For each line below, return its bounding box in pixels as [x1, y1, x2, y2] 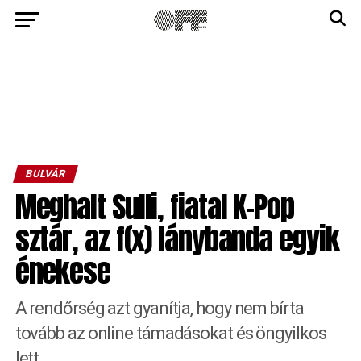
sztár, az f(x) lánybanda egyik [15, 217, 339, 261]
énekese [15, 249, 110, 293]
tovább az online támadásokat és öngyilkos [15, 323, 326, 343]
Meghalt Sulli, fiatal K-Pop [15, 185, 294, 229]
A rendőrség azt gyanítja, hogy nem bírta [15, 298, 304, 318]
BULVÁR [23, 168, 67, 180]
